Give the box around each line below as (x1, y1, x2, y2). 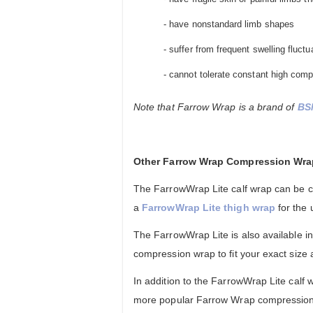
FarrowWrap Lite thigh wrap (142, 202, 275, 214)
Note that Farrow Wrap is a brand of (133, 101, 298, 113)
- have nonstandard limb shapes (161, 19, 295, 30)
